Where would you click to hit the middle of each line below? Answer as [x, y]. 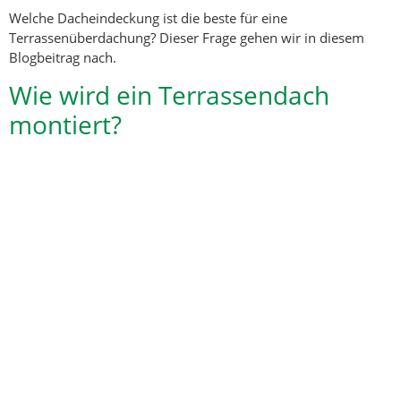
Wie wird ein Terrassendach [169, 94]
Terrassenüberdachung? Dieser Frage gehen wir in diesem [187, 38]
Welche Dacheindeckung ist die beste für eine [148, 18]
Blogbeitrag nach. [63, 58]
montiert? [65, 124]
